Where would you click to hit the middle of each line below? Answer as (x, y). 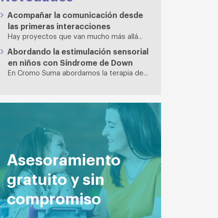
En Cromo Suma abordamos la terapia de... (78, 72)
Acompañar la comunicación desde (75, 15)
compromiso (54, 197)
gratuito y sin (56, 178)
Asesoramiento (64, 158)
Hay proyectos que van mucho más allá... (75, 36)
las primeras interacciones (59, 26)
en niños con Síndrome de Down (70, 62)
